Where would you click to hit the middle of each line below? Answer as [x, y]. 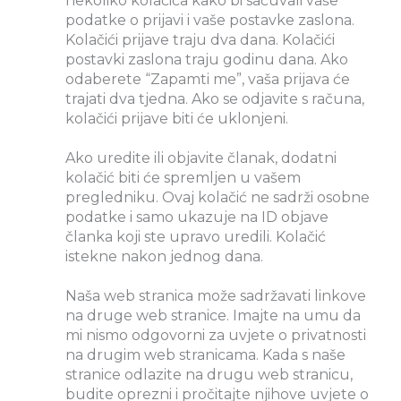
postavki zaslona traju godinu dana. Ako [207, 59]
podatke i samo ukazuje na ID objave [197, 217]
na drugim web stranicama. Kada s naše [205, 354]
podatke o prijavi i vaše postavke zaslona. [210, 20]
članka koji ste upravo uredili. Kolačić [196, 236]
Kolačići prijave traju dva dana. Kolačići [200, 39]
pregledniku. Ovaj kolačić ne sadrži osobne [218, 197]
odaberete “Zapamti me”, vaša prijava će [208, 79]
